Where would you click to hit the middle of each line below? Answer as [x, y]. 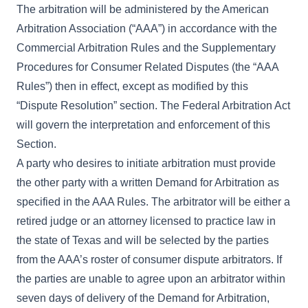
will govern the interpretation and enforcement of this [143, 125]
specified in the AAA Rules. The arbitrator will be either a [153, 202]
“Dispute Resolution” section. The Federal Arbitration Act [153, 106]
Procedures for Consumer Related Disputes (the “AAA [147, 67]
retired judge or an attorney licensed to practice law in [146, 221]
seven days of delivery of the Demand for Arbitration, [143, 298]
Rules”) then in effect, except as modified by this [132, 86]
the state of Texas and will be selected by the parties [143, 240]
